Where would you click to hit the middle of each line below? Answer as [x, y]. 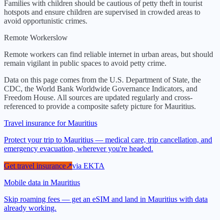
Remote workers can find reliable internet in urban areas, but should [109, 55]
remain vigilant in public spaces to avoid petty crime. [85, 63]
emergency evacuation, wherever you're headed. [79, 149]
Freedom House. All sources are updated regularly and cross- [98, 98]
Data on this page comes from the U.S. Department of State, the [102, 80]
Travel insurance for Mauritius [51, 123]
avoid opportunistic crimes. [46, 21]
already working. [30, 208]
